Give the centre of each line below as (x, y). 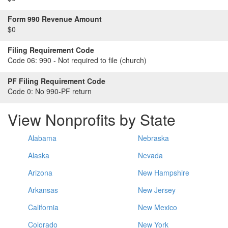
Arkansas (43, 190)
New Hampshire (164, 173)
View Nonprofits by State (92, 119)
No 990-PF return (62, 91)
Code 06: (22, 60)
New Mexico (158, 207)
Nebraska (153, 138)
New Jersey (157, 190)
